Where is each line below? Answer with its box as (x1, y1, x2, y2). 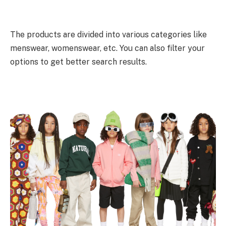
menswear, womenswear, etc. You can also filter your (10, 43, 205, 53)
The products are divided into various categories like (10, 30, 207, 40)
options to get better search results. (10, 57, 147, 67)
